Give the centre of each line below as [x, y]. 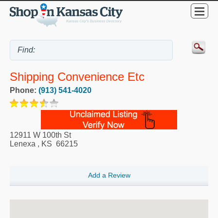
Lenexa [23, 144]
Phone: [24, 90]
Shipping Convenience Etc [77, 76]
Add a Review [109, 175]
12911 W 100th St [40, 135]
